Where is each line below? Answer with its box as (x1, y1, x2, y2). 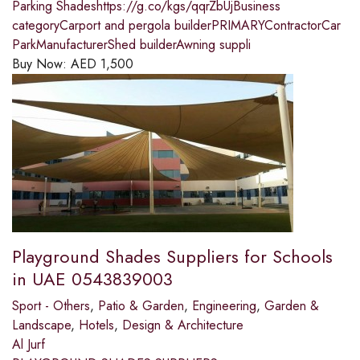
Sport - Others (12, 297, 90, 316)
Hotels (79, 316, 114, 335)
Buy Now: (12, 55, 71, 74)
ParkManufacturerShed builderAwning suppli (12, 35, 251, 55)
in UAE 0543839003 (12, 266, 173, 292)
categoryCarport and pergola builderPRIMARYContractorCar (12, 16, 341, 35)
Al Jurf (12, 335, 45, 354)
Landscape (12, 316, 71, 335)
